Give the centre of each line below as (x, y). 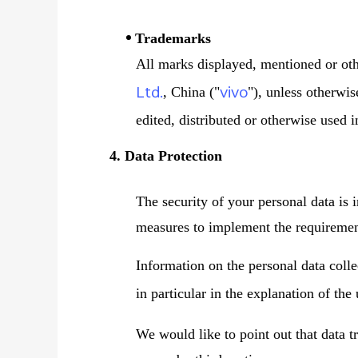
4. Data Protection (166, 156)
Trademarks (173, 38)
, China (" (192, 92)
